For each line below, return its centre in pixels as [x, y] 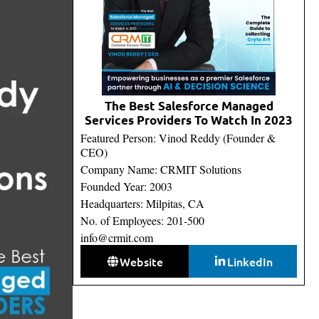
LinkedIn [250, 261]
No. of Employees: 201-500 [142, 220]
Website [142, 261]
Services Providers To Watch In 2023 [189, 120]
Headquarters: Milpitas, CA [142, 203]
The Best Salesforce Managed [189, 105]
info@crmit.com [117, 237]
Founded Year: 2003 [126, 186]
